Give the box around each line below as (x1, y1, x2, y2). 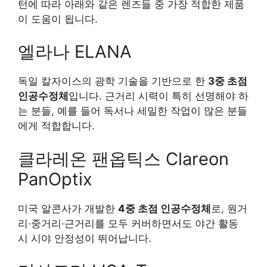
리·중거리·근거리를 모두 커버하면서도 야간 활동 (18, 217, 238, 229)
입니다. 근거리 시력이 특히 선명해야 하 (69, 90, 249, 102)
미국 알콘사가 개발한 (18, 202, 118, 215)
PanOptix (18, 168, 92, 190)
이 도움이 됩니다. (18, 13, 98, 25)
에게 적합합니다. (18, 120, 95, 132)
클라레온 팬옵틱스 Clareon (18, 148, 229, 169)
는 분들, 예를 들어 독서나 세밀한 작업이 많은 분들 (18, 105, 247, 117)
